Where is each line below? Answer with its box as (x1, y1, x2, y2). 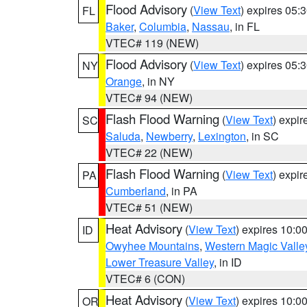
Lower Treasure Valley (106, 254, 214, 270)
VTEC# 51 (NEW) (106, 199, 193, 215)
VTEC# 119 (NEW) (106, 35, 199, 51)
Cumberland (106, 183, 166, 199)
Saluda (106, 128, 140, 144)
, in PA (166, 183, 197, 199)
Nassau (192, 19, 230, 34)
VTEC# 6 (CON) (106, 271, 185, 286)
